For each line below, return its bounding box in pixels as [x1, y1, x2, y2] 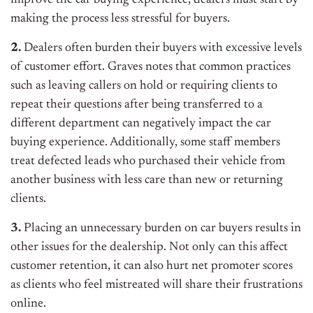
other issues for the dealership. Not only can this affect [10, 241, 288, 254]
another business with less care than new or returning [10, 174, 283, 187]
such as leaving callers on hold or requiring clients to [10, 80, 277, 93]
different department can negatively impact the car [10, 117, 271, 131]
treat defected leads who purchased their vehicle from [10, 155, 285, 168]
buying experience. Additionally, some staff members [10, 136, 280, 150]
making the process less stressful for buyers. [10, 13, 230, 26]
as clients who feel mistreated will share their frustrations [10, 279, 303, 292]
